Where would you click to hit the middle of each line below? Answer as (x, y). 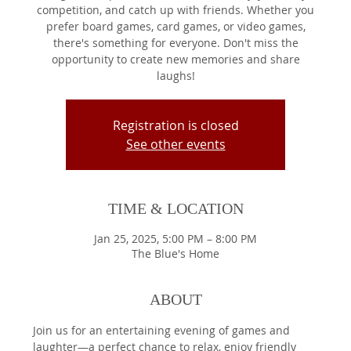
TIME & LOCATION (175, 209)
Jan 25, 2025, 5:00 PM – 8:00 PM (175, 239)
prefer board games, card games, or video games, (175, 27)
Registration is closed (175, 126)
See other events (175, 145)
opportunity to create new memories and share (175, 60)
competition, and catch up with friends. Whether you (175, 10)
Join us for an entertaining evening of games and (163, 331)
